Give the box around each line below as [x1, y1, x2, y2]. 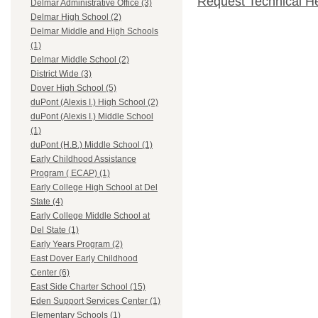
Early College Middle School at [31, 211, 150, 221]
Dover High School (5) [31, 83, 116, 94]
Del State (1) [31, 225, 79, 236]
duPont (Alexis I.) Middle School [31, 111, 153, 122]
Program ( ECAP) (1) [31, 168, 110, 179]
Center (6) [31, 268, 70, 278]
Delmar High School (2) [31, 12, 121, 23]
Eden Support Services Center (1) [31, 296, 160, 307]
